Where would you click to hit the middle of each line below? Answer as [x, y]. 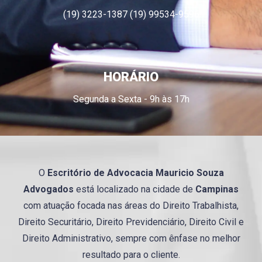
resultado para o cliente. [131, 254]
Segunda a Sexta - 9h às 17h [131, 99]
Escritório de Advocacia [100, 173]
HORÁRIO [131, 77]
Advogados [49, 189]
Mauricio [175, 173]
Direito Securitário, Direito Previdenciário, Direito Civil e [131, 222]
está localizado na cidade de [135, 189]
